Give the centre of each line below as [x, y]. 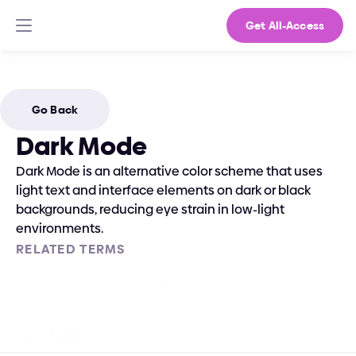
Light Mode [50, 333]
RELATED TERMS [71, 249]
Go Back [55, 110]
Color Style [48, 308]
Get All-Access [285, 25]
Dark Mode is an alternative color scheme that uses [169, 171]
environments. [60, 228]
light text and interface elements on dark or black [163, 190]
